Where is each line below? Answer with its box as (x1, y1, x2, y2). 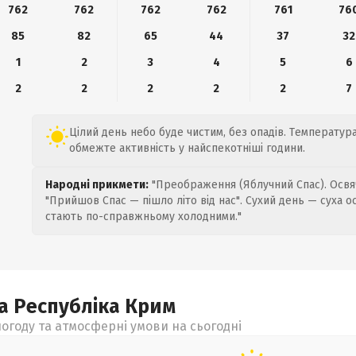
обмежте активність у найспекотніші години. (69, 141, 305, 155)
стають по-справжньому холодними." (45, 210, 242, 223)
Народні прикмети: (45, 178, 149, 192)
